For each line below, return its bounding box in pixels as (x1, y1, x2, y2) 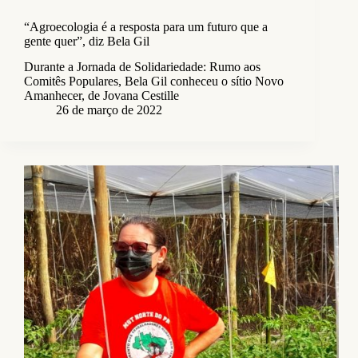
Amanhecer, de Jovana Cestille (24, 89, 179, 103)
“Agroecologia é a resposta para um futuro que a (24, 19, 268, 34)
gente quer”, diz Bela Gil (24, 34, 149, 48)
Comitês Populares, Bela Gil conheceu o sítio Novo (24, 74, 284, 89)
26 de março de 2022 (56, 103, 162, 117)
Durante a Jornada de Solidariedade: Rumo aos (24, 60, 261, 74)
